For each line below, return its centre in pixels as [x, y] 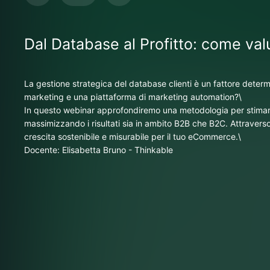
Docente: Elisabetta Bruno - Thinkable [99, 150]
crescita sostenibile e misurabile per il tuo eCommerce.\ [133, 137]
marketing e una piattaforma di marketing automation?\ [133, 97]
